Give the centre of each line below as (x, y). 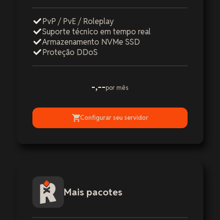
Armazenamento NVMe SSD (91, 42)
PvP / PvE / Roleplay (78, 21)
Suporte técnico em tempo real (96, 31)
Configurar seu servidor (114, 118)
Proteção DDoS (70, 52)
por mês (117, 87)
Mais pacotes (93, 192)
